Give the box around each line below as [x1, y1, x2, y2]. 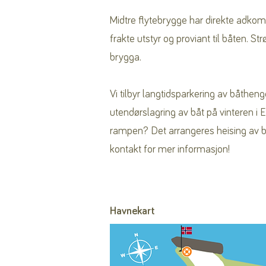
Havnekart [110, 206, 155, 217]
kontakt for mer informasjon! [110, 144, 230, 155]
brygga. [110, 52, 141, 63]
